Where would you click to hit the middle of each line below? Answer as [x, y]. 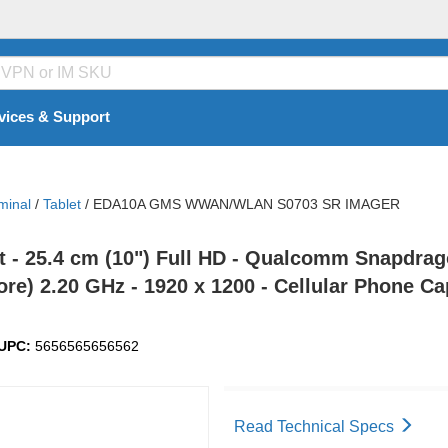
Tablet [62, 204]
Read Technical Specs [316, 426]
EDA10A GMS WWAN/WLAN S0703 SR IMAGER [246, 204]
